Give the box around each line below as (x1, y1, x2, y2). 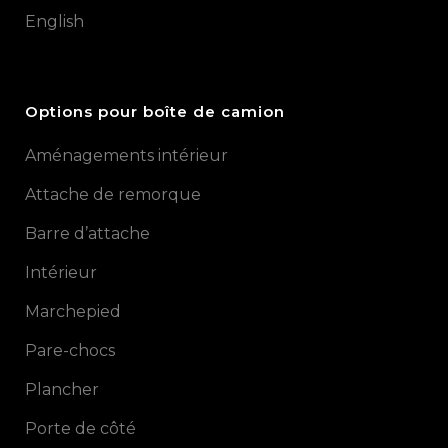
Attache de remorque (25, 185, 201, 204)
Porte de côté (25, 419, 136, 438)
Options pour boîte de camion (25, 102, 285, 121)
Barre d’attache (25, 224, 150, 243)
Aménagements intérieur (25, 146, 228, 165)
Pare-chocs (25, 341, 115, 360)
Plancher (25, 380, 99, 399)
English (25, 12, 84, 31)
